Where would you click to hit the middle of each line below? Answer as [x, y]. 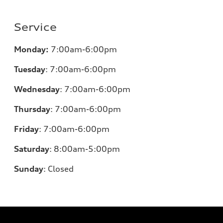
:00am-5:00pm [90, 149]
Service [35, 27]
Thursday [32, 109]
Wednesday [37, 89]
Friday [26, 129]
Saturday [32, 149]
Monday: [31, 49]
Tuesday [30, 69]
